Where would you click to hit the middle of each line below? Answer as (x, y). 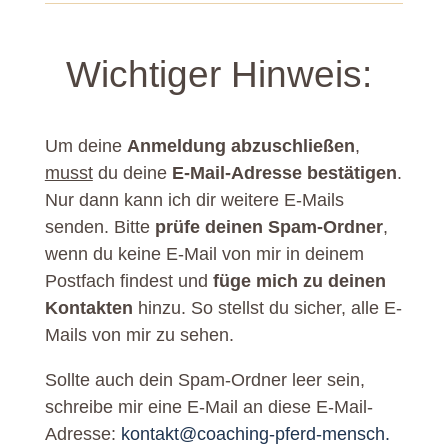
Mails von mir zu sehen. (139, 335)
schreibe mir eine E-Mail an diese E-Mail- (208, 407)
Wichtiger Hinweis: (223, 74)
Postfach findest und (128, 281)
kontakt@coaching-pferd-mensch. (255, 434)
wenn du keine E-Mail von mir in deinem (204, 254)
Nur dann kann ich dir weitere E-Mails (194, 200)
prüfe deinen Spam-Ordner (268, 227)
